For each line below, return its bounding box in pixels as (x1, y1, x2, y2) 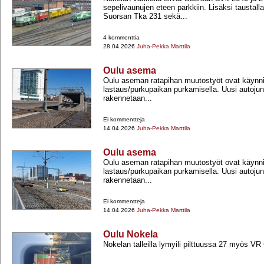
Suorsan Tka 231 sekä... (103, 12, 187, 21)
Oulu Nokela (103, 229, 158, 240)
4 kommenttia (103, 34, 140, 41)
